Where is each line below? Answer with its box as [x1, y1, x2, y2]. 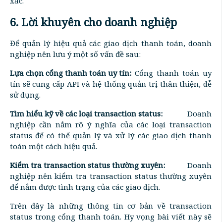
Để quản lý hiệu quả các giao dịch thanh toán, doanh [10, 38, 212, 48]
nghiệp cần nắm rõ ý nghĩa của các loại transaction [10, 119, 212, 129]
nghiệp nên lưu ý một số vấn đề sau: [10, 49, 141, 59]
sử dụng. [10, 89, 41, 100]
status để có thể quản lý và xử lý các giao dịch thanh [10, 130, 212, 140]
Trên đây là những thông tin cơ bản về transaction [10, 200, 212, 211]
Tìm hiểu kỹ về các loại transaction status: [10, 108, 163, 118]
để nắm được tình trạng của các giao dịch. [10, 181, 160, 192]
